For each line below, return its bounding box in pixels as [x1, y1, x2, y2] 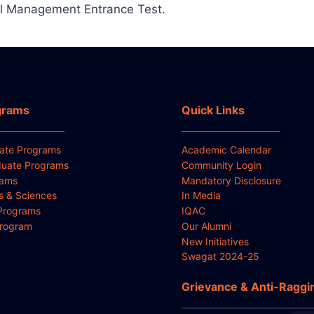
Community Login [182, 158, 261, 171]
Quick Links [182, 102, 245, 117]
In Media [182, 189, 221, 202]
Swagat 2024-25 [182, 250, 259, 263]
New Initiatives [182, 235, 249, 247]
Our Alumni [182, 219, 231, 232]
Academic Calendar [182, 143, 271, 156]
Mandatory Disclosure [182, 174, 281, 186]
